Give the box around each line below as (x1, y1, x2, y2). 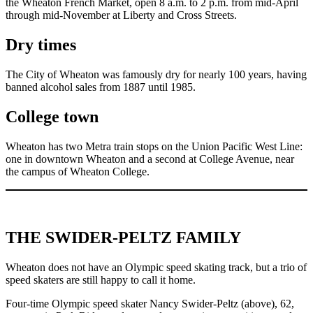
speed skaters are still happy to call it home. (6, 273, 196, 286)
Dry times (6, 35, 76, 54)
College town (6, 107, 99, 126)
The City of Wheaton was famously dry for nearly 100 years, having (6, 68, 307, 80)
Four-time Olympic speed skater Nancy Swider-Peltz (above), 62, (6, 297, 294, 310)
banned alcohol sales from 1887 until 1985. (6, 80, 196, 93)
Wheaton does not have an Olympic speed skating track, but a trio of (6, 261, 307, 273)
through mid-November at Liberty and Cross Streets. (6, 9, 237, 22)
